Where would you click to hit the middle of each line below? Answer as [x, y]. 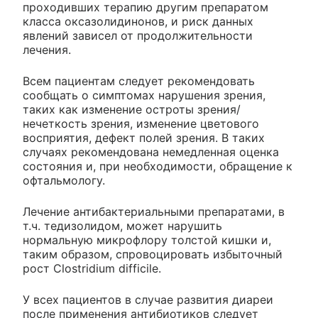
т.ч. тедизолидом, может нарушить [122, 226]
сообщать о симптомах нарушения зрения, [144, 95]
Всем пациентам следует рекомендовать [139, 81]
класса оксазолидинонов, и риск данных [138, 22]
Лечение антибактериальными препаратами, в [154, 212]
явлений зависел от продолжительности [138, 36]
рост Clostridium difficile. [92, 269]
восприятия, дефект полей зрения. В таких [144, 138]
